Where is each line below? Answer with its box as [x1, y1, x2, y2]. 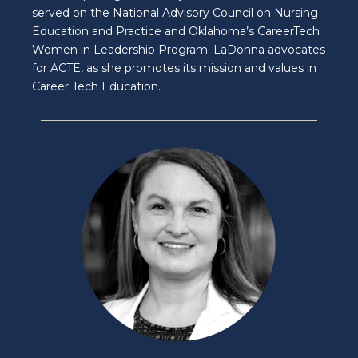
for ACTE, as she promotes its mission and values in [32, 61, 316, 76]
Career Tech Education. [32, 79, 161, 94]
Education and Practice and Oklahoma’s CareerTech [32, 24, 320, 39]
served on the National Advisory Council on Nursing [32, 6, 318, 21]
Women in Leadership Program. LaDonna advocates [32, 42, 325, 58]
